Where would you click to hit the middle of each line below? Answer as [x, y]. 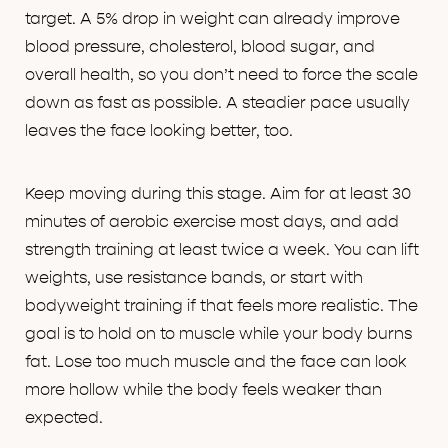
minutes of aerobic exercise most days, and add [212, 222]
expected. [64, 418]
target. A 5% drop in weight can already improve [212, 19]
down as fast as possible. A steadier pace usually [217, 103]
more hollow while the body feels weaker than [203, 390]
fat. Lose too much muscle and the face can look [216, 362]
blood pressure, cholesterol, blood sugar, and [200, 47]
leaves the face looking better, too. [159, 131]
